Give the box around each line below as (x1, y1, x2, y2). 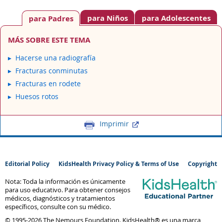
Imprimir (100, 119, 129, 128)
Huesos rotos (15, 91, 58, 101)
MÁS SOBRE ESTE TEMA (8, 34, 90, 45)
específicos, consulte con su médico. (5, 203, 111, 211)
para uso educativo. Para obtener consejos (5, 186, 130, 194)
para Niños (87, 13, 128, 23)
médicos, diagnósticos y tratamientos (5, 194, 115, 203)
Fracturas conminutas (15, 65, 88, 75)
